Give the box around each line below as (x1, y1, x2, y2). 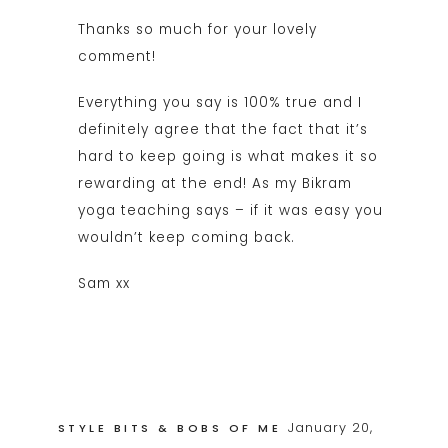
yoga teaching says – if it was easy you (77, 200, 383, 220)
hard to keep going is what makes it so (77, 146, 378, 166)
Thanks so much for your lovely (77, 19, 317, 39)
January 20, (287, 418, 373, 436)
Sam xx (77, 273, 130, 293)
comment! (77, 46, 156, 66)
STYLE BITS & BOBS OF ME (57, 419, 282, 436)
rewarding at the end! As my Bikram (77, 173, 352, 193)
